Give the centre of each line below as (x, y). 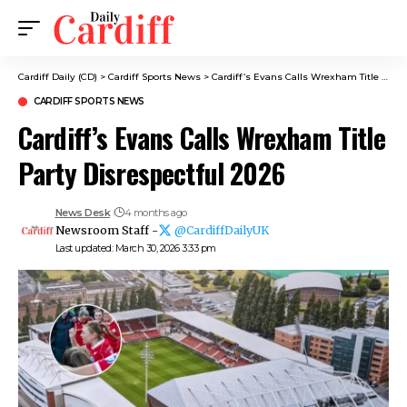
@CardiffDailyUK (221, 230)
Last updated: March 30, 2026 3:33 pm (135, 248)
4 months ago (155, 213)
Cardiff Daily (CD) (58, 77)
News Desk (82, 213)
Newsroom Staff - (106, 230)
